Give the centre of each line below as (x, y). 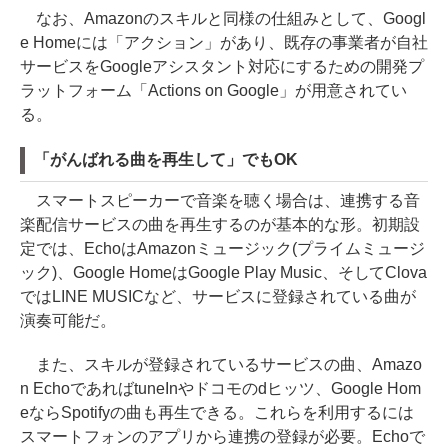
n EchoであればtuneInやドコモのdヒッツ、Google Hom (220, 388)
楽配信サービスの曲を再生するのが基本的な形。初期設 (220, 224)
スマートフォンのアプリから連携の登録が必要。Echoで (222, 436)
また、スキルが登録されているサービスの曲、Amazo (221, 364)
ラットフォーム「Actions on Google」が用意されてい (213, 90)
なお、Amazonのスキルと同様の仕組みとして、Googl (223, 18)
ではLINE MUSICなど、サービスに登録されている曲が (218, 296)
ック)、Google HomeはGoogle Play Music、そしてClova (224, 272)
